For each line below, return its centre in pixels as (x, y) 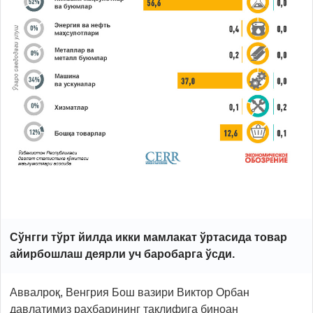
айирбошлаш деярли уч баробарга (108, 254)
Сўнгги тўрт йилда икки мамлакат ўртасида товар (148, 238)
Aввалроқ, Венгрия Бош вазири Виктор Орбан (130, 293)
